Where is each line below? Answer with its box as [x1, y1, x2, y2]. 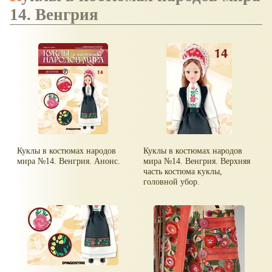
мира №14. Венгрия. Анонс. [17, 155, 121, 166]
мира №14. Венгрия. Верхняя [143, 155, 251, 166]
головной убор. [143, 176, 200, 186]
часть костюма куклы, [143, 166, 223, 176]
